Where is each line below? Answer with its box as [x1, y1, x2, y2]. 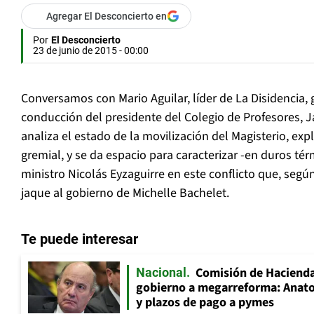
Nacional [136, 265, 186, 280]
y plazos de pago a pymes [136, 294, 274, 312]
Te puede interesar [21, 231, 138, 248]
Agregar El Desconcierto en [46, 11, 167, 22]
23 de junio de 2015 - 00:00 [33, 45, 149, 57]
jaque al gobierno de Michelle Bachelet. [21, 184, 229, 203]
